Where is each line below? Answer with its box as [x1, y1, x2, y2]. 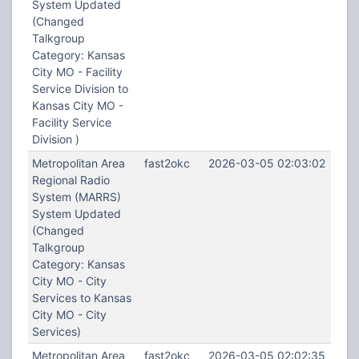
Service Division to [31, 82, 128, 95]
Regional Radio [31, 173, 110, 187]
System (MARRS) [31, 190, 121, 204]
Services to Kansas [31, 291, 131, 305]
